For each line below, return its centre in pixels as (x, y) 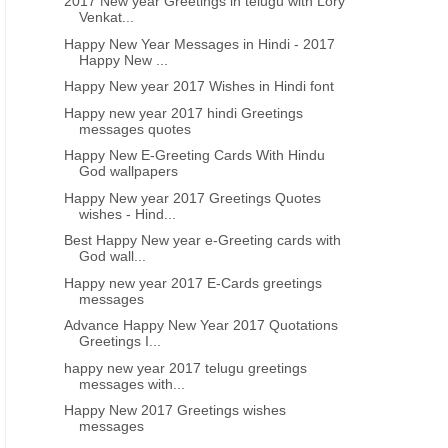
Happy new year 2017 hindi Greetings (184, 112)
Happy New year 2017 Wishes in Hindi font (199, 86)
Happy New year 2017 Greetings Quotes (193, 197)
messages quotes (135, 128)
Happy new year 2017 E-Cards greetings (193, 282)
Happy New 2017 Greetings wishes (175, 410)
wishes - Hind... (128, 213)
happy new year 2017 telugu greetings (186, 367)
